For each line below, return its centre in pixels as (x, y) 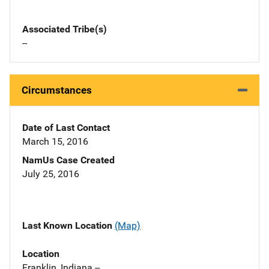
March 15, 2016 (55, 142)
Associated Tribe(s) (65, 29)
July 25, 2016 (51, 174)
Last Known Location (68, 226)
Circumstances (57, 90)
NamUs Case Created (68, 160)
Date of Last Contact (66, 128)
